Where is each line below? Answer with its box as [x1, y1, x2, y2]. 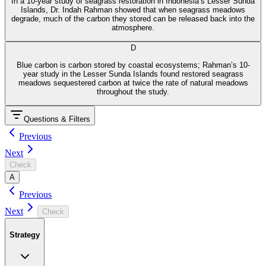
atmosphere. [112, 23, 154, 32]
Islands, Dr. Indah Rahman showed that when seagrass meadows [21, 5, 245, 14]
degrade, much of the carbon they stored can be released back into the [11, 14, 255, 23]
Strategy [9, 230, 40, 239]
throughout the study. [97, 87, 169, 96]
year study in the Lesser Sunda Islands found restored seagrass [23, 69, 243, 78]
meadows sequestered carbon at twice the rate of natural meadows [18, 78, 248, 87]
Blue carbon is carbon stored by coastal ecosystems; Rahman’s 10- [16, 60, 250, 69]
